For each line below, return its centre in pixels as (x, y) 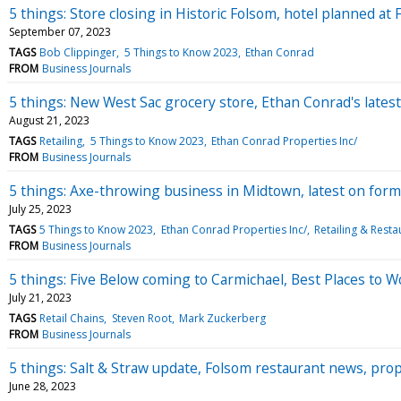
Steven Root (141, 318)
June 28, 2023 (43, 386)
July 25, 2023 (40, 209)
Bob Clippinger (78, 52)
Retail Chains (72, 318)
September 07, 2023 (60, 31)
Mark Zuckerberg (222, 318)
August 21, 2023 (49, 120)
